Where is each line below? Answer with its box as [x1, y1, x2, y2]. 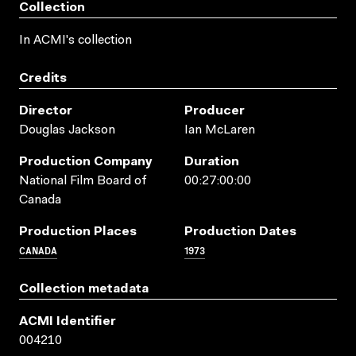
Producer [184, 104, 245, 118]
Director [19, 104, 72, 118]
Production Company [19, 155, 153, 168]
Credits [19, 72, 67, 85]
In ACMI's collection [19, 33, 132, 47]
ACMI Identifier [19, 315, 116, 328]
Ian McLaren [184, 123, 255, 137]
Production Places [19, 225, 137, 238]
